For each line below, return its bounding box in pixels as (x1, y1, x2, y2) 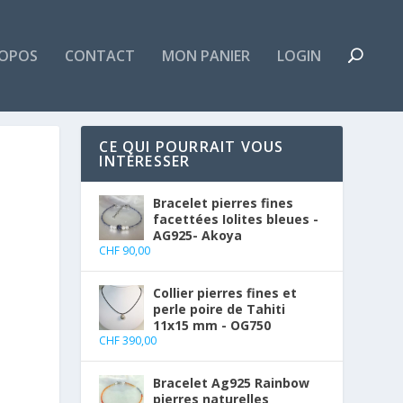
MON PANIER (162, 46, 250, 66)
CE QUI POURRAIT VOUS (99, 137, 284, 157)
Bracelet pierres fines (153, 194, 294, 212)
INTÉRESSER (99, 151, 191, 172)
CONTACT (65, 46, 135, 66)
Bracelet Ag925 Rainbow (153, 374, 310, 392)
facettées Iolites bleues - (153, 210, 319, 228)
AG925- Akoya (153, 227, 243, 245)
